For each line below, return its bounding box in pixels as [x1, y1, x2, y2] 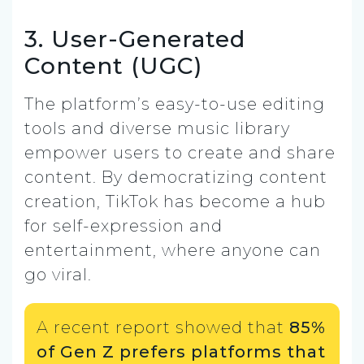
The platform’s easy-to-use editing [24, 93, 325, 114]
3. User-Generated [24, 24, 245, 53]
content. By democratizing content [24, 167, 327, 187]
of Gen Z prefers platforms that [37, 341, 326, 362]
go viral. [24, 264, 92, 284]
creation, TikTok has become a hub [24, 191, 326, 211]
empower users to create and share [24, 142, 336, 162]
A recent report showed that [37, 317, 289, 337]
